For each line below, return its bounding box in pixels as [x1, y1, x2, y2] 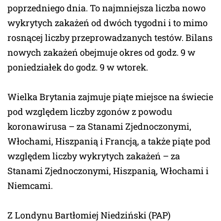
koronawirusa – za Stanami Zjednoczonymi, [7, 120, 191, 132]
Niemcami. [7, 179, 53, 191]
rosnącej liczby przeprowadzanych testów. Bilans [7, 31, 213, 43]
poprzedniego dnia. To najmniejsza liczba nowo [7, 1, 206, 14]
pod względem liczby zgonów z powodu [7, 105, 172, 117]
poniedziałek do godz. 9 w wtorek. [7, 61, 148, 73]
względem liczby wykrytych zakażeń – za [7, 149, 180, 162]
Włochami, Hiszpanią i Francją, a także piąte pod [7, 135, 211, 147]
